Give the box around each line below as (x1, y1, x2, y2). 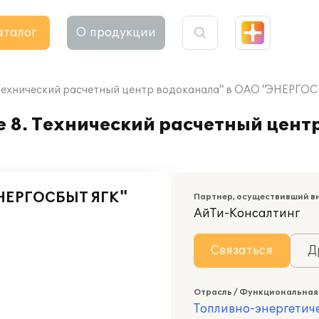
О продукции (76, 26, 156, 40)
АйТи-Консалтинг (194, 206, 300, 221)
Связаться (211, 244, 273, 258)
